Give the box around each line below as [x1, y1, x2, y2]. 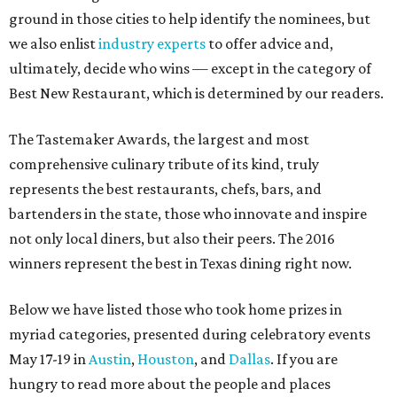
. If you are [270, 350, 338, 369]
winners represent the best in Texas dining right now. [9, 254, 352, 273]
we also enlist [9, 35, 98, 53]
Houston [137, 350, 194, 369]
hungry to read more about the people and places [9, 375, 331, 393]
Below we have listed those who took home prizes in [9, 300, 342, 319]
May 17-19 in [9, 350, 89, 369]
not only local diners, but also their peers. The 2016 [9, 230, 335, 248]
